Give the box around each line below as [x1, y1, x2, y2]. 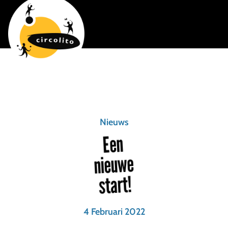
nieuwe [93, 150, 135, 179]
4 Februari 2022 [83, 206, 145, 217]
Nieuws [99, 117, 129, 128]
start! [98, 170, 132, 199]
